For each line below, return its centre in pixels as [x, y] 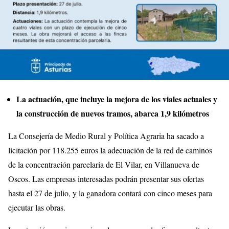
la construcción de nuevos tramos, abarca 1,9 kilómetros [113, 113]
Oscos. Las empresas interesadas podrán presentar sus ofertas [106, 178]
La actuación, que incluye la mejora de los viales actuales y [117, 99]
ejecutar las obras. [37, 207]
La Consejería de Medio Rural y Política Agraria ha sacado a [106, 135]
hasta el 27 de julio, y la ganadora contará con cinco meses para [110, 193]
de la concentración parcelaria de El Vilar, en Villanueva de [104, 164]
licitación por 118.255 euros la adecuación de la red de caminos [110, 150]
